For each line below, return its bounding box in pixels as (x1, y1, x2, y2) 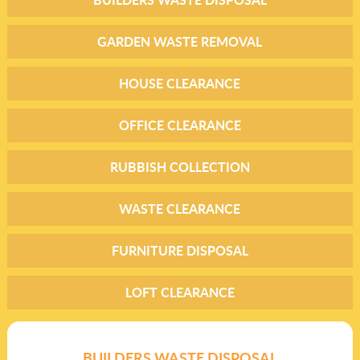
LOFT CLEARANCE (125, 282, 235, 301)
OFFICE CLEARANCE (118, 115, 241, 134)
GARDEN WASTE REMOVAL (97, 31, 263, 51)
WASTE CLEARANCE (119, 198, 241, 218)
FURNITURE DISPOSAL (111, 240, 248, 260)
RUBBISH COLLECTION (109, 157, 250, 176)
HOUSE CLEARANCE (119, 73, 241, 92)
